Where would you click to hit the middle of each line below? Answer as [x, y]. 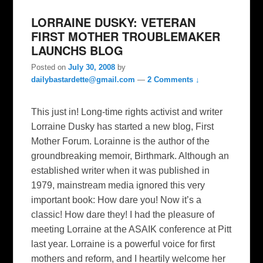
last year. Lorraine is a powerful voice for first [123, 244]
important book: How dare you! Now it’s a [117, 200]
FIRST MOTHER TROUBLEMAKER [126, 36]
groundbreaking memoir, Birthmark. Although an [130, 156]
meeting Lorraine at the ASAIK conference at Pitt [131, 229]
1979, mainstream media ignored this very [118, 185]
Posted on [50, 67]
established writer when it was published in [121, 171]
